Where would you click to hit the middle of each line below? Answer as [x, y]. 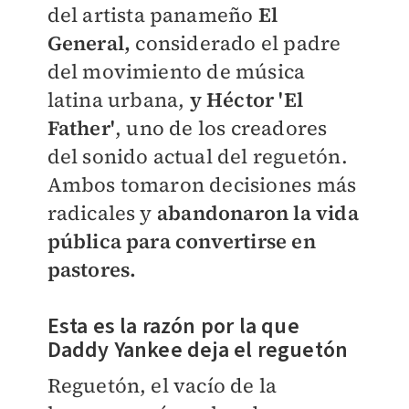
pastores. [92, 270]
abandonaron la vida [257, 213]
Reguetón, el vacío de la [162, 386]
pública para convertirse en [181, 241]
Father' [81, 128]
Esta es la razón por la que [173, 327]
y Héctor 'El [244, 100]
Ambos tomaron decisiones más [202, 185]
